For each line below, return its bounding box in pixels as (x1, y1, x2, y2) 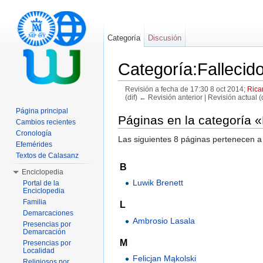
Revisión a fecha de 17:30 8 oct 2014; (124, 85, 247, 93)
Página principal (16, 107, 68, 115)
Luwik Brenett (133, 178, 184, 188)
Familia (23, 198, 46, 206)
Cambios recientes (16, 118, 76, 126)
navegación (151, 102, 194, 112)
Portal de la (23, 179, 59, 187)
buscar (199, 102, 224, 112)
